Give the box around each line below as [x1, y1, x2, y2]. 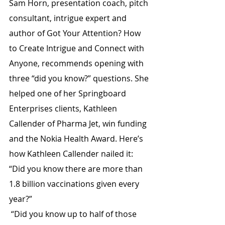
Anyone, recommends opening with [9, 58, 146, 69]
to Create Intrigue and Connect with [9, 43, 146, 54]
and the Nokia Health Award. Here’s [9, 133, 145, 144]
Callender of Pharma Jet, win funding [9, 118, 149, 129]
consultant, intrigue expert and [9, 13, 129, 24]
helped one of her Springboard [9, 88, 128, 99]
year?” [9, 193, 32, 204]
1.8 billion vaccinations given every [9, 178, 141, 189]
